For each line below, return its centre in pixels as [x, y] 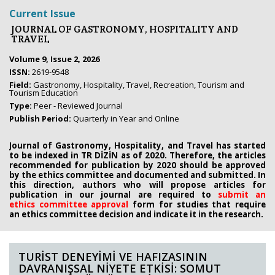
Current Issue [42, 14]
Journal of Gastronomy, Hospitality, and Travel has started [137, 146]
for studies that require [212, 205]
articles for [240, 185]
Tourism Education [44, 93]
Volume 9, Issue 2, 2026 [54, 59]
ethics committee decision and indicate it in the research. [142, 215]
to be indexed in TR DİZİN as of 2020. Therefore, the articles [137, 156]
